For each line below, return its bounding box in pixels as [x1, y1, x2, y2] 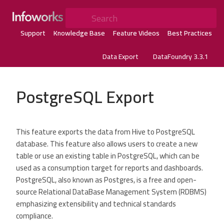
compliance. [16, 208, 53, 223]
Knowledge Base [53, 26, 105, 39]
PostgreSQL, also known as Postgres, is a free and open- [16, 172, 196, 187]
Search [91, 9, 117, 26]
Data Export [102, 50, 138, 63]
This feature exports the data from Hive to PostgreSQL [16, 124, 195, 139]
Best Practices [167, 26, 212, 39]
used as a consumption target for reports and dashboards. [16, 160, 203, 175]
